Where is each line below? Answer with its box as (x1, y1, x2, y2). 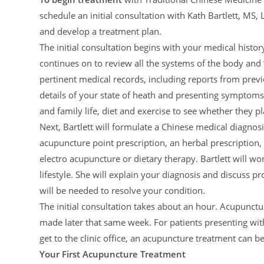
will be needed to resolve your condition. (39, 184, 206, 196)
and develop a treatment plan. (39, 25, 162, 37)
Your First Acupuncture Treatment (39, 248, 186, 260)
